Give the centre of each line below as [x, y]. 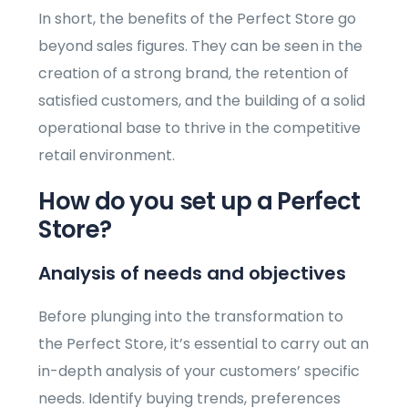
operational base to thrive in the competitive [200, 128]
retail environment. [107, 156]
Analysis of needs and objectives [193, 274]
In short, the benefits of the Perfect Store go [198, 19]
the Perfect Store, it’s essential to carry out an [204, 344]
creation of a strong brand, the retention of [194, 74]
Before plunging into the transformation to [191, 317]
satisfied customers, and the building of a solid [202, 101]
